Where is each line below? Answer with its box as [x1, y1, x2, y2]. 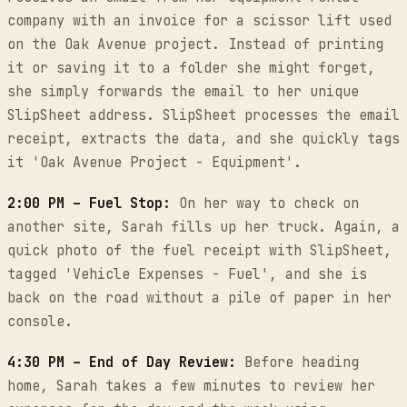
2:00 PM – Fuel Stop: [7, 194, 171, 213]
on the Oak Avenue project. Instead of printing [7, 35, 383, 55]
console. [7, 313, 73, 332]
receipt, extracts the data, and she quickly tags [7, 130, 400, 149]
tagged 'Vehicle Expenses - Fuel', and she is [7, 265, 367, 284]
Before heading [236, 352, 359, 372]
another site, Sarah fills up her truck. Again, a [7, 218, 400, 237]
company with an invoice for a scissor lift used [7, 12, 392, 31]
